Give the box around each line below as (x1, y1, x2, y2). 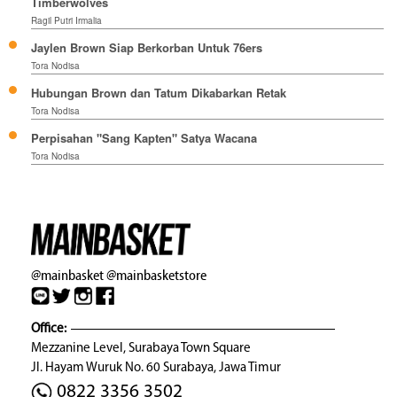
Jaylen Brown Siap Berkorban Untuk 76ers (31, 39, 262, 57)
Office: (31, 322, 66, 336)
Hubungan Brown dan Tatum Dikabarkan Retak (31, 84, 286, 102)
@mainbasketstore (106, 266, 206, 284)
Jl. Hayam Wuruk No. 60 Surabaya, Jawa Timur (31, 361, 281, 375)
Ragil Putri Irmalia (31, 14, 102, 27)
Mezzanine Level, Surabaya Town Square (31, 341, 251, 355)
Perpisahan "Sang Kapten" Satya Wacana (31, 129, 257, 147)
